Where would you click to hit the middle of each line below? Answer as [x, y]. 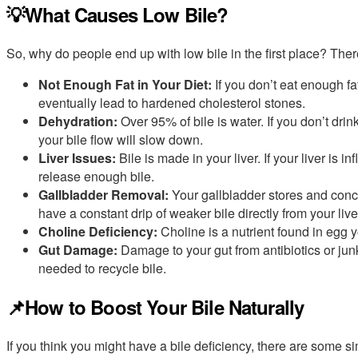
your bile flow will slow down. [121, 139]
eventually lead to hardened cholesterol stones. [172, 102]
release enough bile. [96, 176]
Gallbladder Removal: [103, 194]
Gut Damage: [78, 249]
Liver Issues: [77, 157]
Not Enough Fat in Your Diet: [125, 84]
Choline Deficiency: [98, 231]
